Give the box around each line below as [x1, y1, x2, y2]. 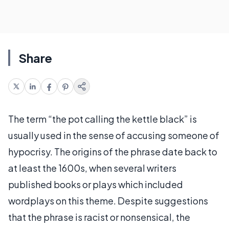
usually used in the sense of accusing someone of [8, 129, 219, 141]
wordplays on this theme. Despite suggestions [8, 195, 208, 207]
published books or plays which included [8, 178, 183, 190]
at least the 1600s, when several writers [8, 162, 176, 174]
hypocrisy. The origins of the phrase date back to [8, 146, 217, 157]
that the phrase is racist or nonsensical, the [8, 211, 190, 223]
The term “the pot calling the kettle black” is [8, 113, 197, 125]
